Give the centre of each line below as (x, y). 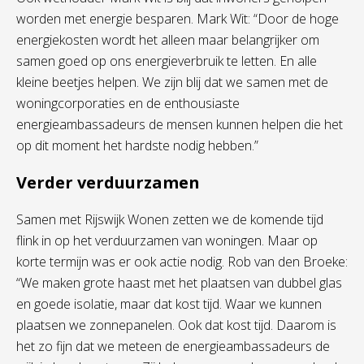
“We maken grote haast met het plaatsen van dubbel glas (179, 283)
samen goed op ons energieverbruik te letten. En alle (167, 61)
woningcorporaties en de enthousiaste (128, 103)
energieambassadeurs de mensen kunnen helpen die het (180, 124)
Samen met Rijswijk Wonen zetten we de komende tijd (170, 219)
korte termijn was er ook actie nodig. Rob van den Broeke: (182, 262)
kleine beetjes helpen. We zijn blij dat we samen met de (172, 82)
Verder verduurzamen (108, 182)
